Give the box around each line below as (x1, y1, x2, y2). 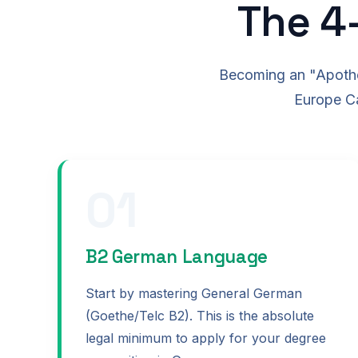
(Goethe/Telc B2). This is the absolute (86, 307, 314, 324)
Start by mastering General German (86, 284, 302, 301)
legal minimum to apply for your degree (86, 329, 326, 346)
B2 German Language (86, 245, 268, 269)
